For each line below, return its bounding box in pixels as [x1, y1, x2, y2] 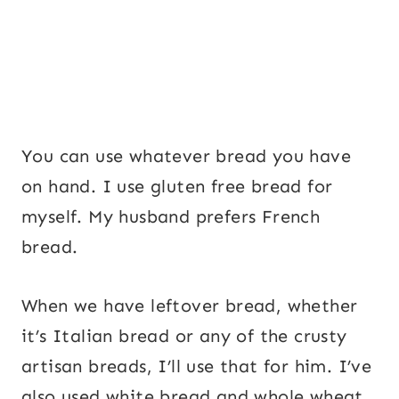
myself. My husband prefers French [21, 205, 321, 227]
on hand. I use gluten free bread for [21, 175, 333, 197]
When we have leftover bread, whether [21, 294, 358, 316]
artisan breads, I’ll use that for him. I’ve [21, 354, 372, 377]
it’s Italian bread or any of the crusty [21, 324, 347, 346]
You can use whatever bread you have [21, 144, 351, 167]
